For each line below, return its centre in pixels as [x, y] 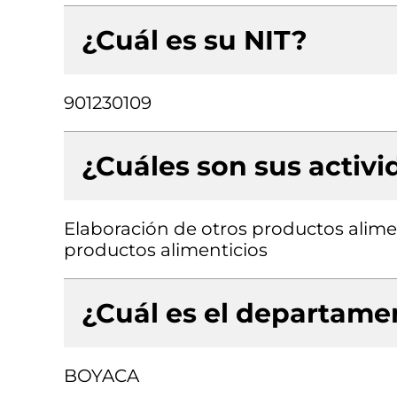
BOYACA [101, 376]
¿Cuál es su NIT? [195, 40]
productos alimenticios [166, 250]
